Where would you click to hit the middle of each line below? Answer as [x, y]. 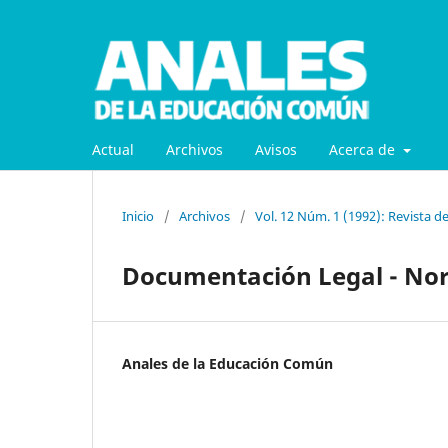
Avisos [276, 149]
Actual [113, 149]
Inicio [138, 215]
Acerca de [364, 149]
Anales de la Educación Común [227, 363]
